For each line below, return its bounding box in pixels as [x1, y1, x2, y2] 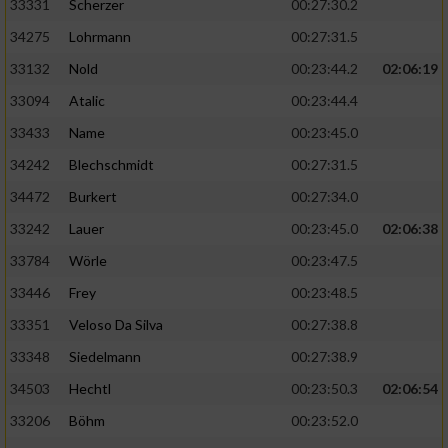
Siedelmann [69, 348, 141, 366]
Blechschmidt [69, 156, 154, 174]
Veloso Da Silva [69, 316, 163, 334]
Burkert [69, 188, 117, 206]
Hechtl [69, 380, 111, 398]
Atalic [69, 92, 105, 110]
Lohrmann [69, 28, 131, 46]
